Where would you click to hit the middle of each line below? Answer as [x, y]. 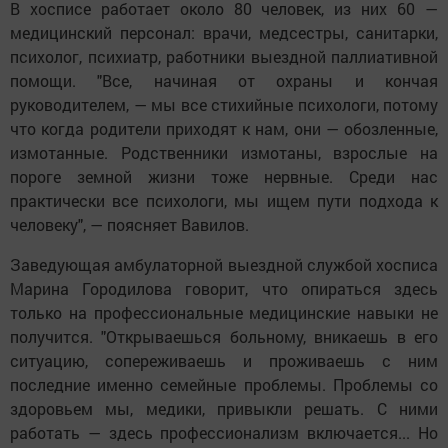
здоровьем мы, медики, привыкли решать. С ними [224, 409]
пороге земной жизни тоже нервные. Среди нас [224, 177]
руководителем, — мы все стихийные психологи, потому [224, 105]
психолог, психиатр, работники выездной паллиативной [224, 57]
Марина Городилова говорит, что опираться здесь [224, 289]
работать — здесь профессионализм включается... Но [224, 433]
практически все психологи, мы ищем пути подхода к [224, 201]
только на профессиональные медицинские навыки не [224, 313]
